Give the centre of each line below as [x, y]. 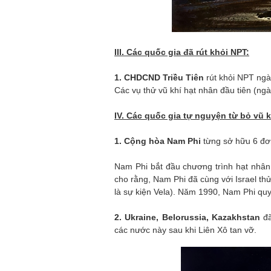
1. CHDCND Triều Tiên [161, 77]
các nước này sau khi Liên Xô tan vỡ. [185, 230]
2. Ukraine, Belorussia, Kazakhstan [189, 217]
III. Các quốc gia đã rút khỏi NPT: [182, 52]
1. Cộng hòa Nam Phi [159, 141]
